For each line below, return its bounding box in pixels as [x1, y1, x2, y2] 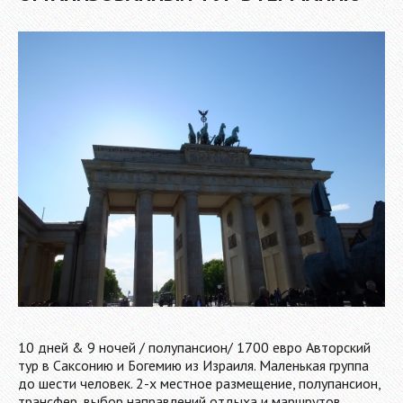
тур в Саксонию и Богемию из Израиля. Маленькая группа [18, 355, 369, 374]
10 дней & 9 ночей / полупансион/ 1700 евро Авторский [18, 337, 371, 356]
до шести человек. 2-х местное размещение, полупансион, [18, 373, 381, 392]
